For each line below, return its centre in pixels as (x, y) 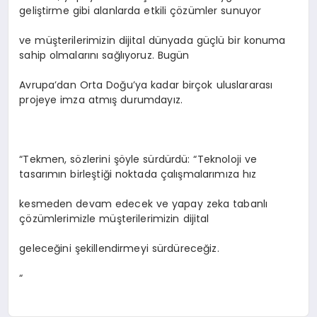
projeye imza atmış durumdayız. (101, 99)
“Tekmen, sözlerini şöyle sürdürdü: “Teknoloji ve (138, 159)
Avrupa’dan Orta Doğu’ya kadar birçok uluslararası (146, 85)
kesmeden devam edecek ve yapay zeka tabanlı (144, 203)
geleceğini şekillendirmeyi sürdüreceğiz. (119, 248)
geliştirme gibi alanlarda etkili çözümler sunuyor (140, 10)
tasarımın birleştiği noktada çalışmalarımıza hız (138, 174)
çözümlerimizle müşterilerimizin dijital (114, 218)
